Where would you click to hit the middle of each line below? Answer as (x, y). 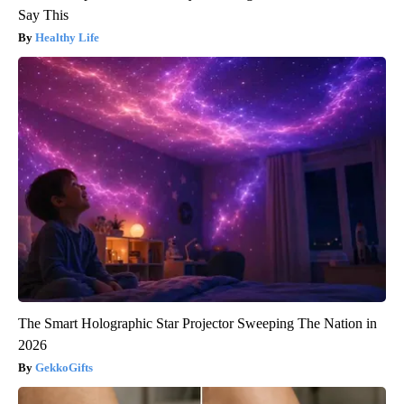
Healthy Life (67, 38)
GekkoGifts (64, 368)
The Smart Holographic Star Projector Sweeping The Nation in (197, 324)
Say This (43, 15)
